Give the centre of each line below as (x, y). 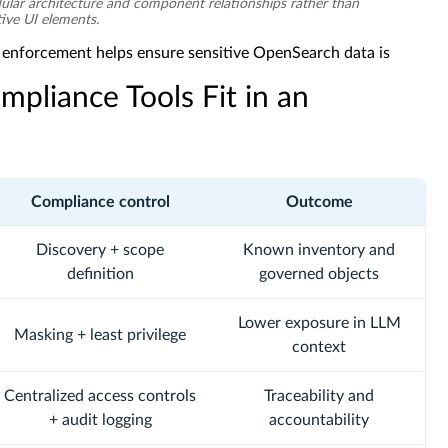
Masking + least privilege (100, 335)
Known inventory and (319, 250)
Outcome (319, 202)
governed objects (319, 274)
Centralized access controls (100, 396)
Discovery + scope (100, 250)
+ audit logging (100, 420)
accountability (319, 420)
